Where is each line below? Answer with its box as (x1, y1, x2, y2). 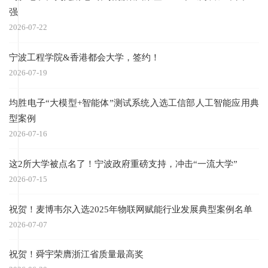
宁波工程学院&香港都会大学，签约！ (9, 52, 160, 63)
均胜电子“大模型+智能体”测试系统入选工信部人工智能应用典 (9, 97, 259, 108)
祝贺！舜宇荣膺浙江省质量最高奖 (9, 249, 144, 260)
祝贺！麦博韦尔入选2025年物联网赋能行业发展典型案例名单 (9, 203, 253, 214)
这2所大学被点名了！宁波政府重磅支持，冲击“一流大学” (9, 158, 238, 169)
